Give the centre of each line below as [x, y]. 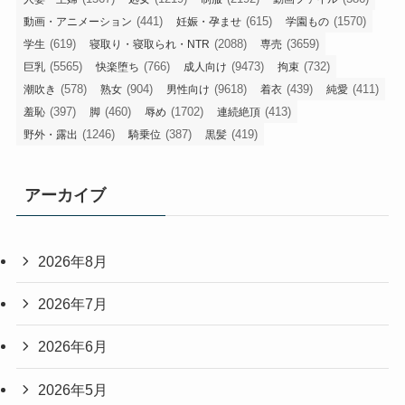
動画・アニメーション [77, 21]
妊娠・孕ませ [208, 21]
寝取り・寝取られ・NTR [149, 44]
